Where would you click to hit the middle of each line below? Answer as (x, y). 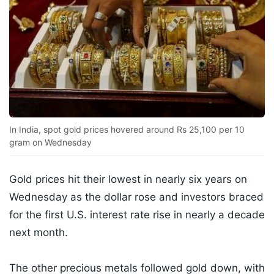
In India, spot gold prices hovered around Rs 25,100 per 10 (127, 130)
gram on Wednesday (50, 143)
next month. (39, 233)
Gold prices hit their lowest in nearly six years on (128, 180)
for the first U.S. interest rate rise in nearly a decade (137, 215)
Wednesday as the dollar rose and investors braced (136, 197)
